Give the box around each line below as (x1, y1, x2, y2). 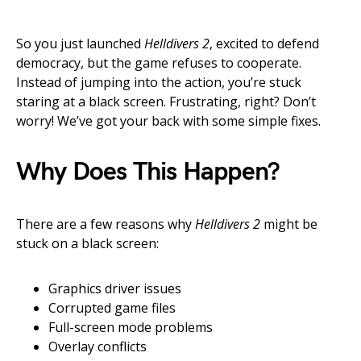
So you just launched (16, 35, 144, 52)
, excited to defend (210, 35, 319, 52)
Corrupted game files (48, 299, 176, 317)
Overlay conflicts (48, 338, 147, 355)
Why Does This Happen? (16, 156, 280, 188)
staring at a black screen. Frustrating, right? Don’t (16, 93, 316, 110)
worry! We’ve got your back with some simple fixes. (16, 112, 321, 130)
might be (260, 215, 317, 233)
